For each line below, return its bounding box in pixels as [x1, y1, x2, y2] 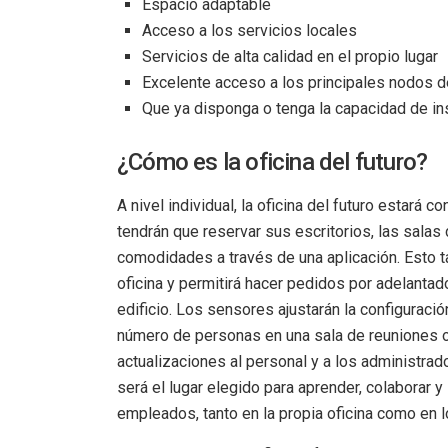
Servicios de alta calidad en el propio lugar [142, 47, 438, 66]
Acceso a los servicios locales [142, 21, 357, 40]
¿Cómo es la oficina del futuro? [117, 148, 428, 176]
